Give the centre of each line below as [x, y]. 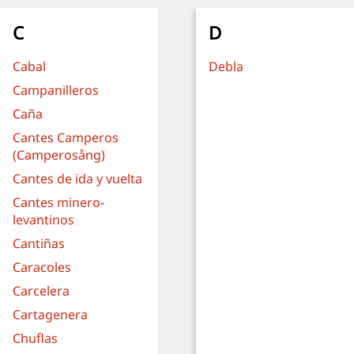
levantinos [43, 220]
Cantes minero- [58, 202]
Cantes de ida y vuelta [77, 179]
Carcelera [41, 291]
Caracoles [42, 267]
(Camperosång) [59, 155]
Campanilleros [56, 90]
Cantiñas [39, 243]
